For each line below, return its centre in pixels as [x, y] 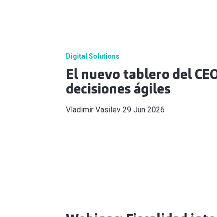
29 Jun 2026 [144, 109]
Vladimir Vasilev [93, 109]
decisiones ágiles [118, 89]
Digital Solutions [93, 56]
